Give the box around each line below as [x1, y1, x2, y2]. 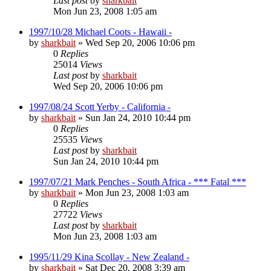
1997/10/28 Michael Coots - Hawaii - [29, 26, 172, 37]
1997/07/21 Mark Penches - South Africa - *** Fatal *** [29, 176, 246, 187]
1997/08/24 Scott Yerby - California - [29, 101, 171, 112]
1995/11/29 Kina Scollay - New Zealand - [29, 251, 189, 262]
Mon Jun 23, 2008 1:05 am [53, 5, 157, 16]
